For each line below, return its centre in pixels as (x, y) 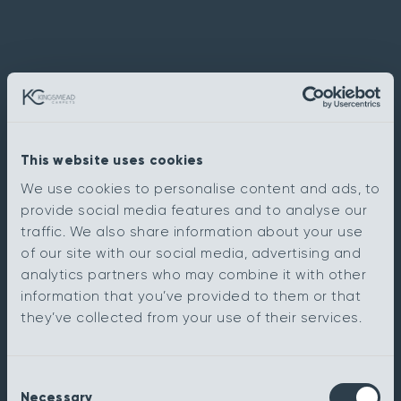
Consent (35, 379)
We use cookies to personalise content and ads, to (200, 188)
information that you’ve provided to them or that (191, 296)
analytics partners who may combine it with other (193, 274)
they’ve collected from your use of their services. (191, 317)
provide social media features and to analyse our (194, 210)
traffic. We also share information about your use (192, 231)
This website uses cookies (112, 160)
